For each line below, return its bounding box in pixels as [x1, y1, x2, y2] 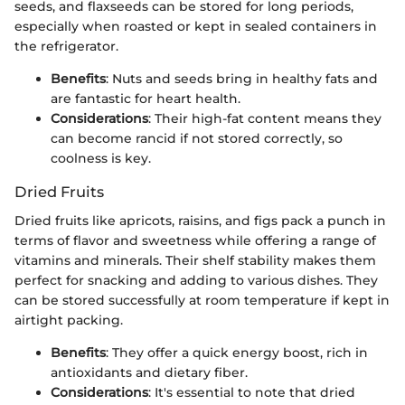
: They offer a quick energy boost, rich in [106, 344, 368, 362]
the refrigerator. [14, 38, 118, 55]
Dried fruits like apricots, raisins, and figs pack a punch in [14, 212, 386, 230]
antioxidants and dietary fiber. [51, 364, 248, 381]
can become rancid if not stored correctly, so [51, 130, 343, 147]
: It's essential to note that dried [148, 384, 355, 401]
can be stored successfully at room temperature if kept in [14, 292, 390, 309]
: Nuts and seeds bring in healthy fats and [106, 71, 378, 88]
